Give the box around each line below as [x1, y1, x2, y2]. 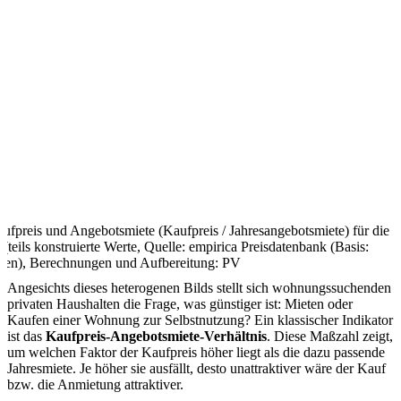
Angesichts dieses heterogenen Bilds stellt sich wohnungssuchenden [7, 280, 391, 296]
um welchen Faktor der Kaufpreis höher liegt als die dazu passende [7, 345, 385, 361]
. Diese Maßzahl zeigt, [267, 328, 393, 345]
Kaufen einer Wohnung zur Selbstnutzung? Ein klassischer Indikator [7, 312, 393, 328]
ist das [7, 328, 46, 345]
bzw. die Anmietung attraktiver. [7, 377, 187, 393]
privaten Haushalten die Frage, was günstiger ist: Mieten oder [7, 296, 353, 312]
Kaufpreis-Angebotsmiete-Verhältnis [46, 328, 267, 345]
